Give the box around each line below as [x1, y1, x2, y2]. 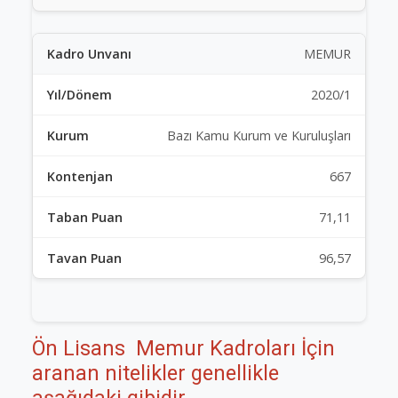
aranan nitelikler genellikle [32, 361, 279, 386]
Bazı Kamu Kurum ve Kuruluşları [167, 127, 351, 144]
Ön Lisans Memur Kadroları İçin [32, 336, 335, 361]
